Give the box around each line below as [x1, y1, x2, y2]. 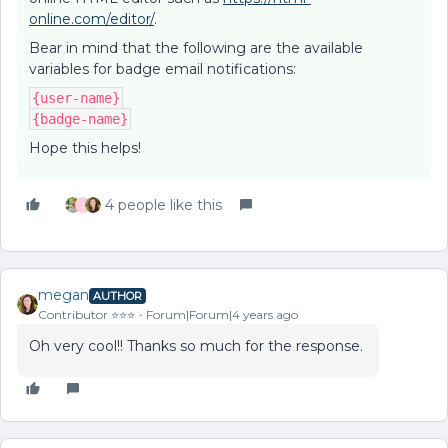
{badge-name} [32, 111, 128, 127]
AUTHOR [93, 288, 142, 303]
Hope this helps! [29, 139, 141, 157]
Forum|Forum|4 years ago [146, 307, 298, 322]
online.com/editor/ [29, 10, 154, 28]
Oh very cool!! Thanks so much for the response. [29, 337, 367, 355]
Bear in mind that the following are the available [29, 39, 363, 57]
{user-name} [32, 90, 120, 106]
